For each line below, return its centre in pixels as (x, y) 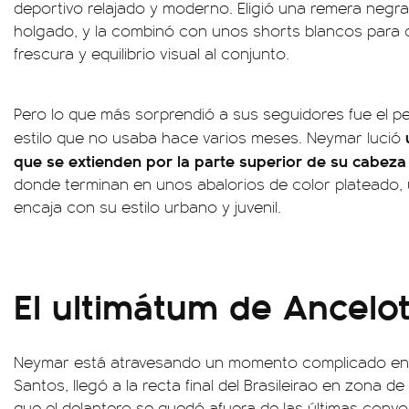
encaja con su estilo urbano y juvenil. (147, 206)
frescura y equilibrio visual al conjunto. (152, 53)
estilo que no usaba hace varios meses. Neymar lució (210, 137)
